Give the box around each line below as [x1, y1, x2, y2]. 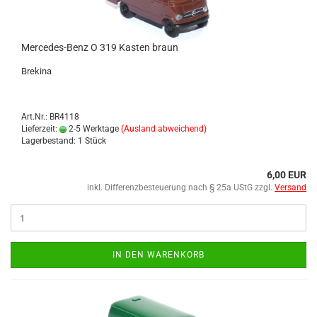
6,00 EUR [267, 169, 306, 180]
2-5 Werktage [67, 124, 119, 134]
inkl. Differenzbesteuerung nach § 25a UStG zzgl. [87, 183, 275, 192]
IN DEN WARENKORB [113, 250, 204, 260]
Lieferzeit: [21, 124, 59, 134]
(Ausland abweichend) [121, 124, 207, 134]
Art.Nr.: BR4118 [21, 112, 79, 122]
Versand [275, 183, 306, 192]
